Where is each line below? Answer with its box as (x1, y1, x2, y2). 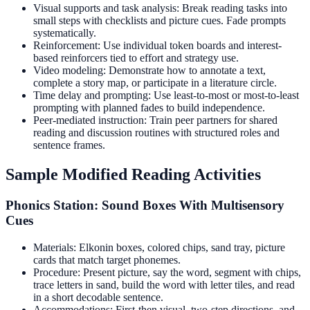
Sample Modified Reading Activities (6, 165, 261, 183)
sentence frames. (33, 139, 105, 152)
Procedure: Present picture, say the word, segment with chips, (33, 266, 301, 278)
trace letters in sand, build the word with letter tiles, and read (33, 278, 295, 291)
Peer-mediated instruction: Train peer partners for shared (33, 114, 277, 127)
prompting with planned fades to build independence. (33, 102, 265, 114)
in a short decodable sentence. (33, 291, 163, 303)
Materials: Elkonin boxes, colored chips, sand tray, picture (33, 241, 285, 253)
